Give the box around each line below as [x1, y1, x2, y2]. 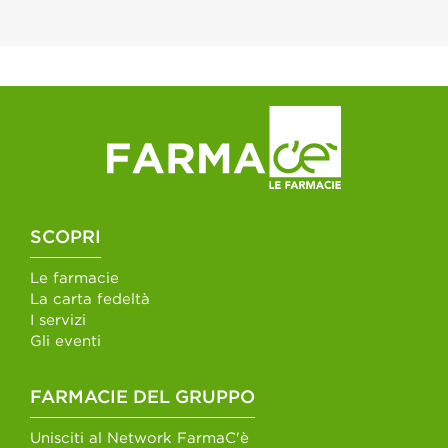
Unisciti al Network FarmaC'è [30, 432, 249, 446]
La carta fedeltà [30, 293, 150, 307]
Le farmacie [30, 272, 119, 286]
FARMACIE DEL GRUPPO [30, 390, 255, 407]
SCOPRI [30, 230, 101, 247]
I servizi [30, 314, 86, 328]
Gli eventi [30, 335, 101, 349]
